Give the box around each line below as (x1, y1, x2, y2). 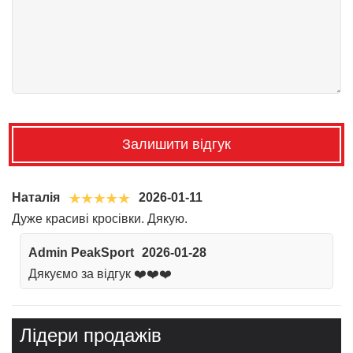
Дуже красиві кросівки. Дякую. (12, 211, 188, 225)
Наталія (12, 190, 60, 204)
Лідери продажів (20, 324, 162, 346)
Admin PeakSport (28, 245, 134, 259)
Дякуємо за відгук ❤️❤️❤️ (28, 266, 172, 281)
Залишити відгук (122, 136, 231, 152)
